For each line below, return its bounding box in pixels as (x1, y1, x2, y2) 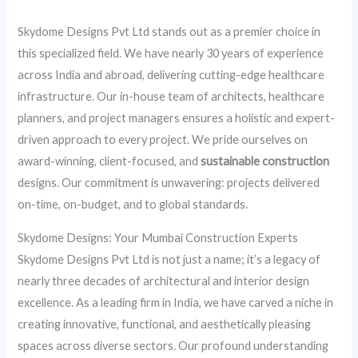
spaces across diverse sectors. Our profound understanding (18, 339, 329, 353)
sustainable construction (201, 154, 330, 169)
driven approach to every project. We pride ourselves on (18, 133, 308, 147)
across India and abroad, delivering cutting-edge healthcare (18, 68, 325, 82)
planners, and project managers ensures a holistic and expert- (18, 111, 336, 125)
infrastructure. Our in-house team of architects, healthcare (18, 89, 325, 104)
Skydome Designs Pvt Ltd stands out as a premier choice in (18, 25, 321, 39)
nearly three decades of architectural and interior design (18, 274, 310, 288)
